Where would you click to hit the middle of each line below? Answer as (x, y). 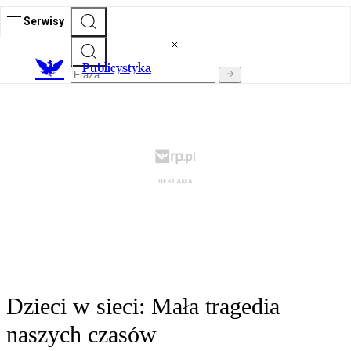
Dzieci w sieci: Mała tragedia (143, 306)
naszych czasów (81, 335)
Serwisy (44, 21)
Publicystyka (117, 68)
